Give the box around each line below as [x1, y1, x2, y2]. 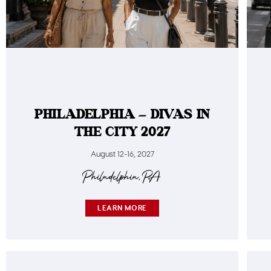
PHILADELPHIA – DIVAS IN [34, 108, 211, 122]
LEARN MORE [97, 203, 147, 212]
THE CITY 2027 [74, 125, 170, 139]
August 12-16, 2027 [90, 148, 154, 158]
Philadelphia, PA [84, 168, 160, 186]
